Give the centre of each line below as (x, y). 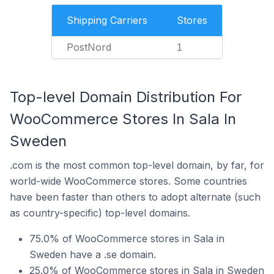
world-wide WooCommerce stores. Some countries (128, 181)
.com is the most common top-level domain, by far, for (137, 165)
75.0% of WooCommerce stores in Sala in (127, 239)
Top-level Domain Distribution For (126, 97)
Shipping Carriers (107, 20)
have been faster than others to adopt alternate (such (135, 197)
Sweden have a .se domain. (93, 254)
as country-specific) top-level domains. (100, 213)
